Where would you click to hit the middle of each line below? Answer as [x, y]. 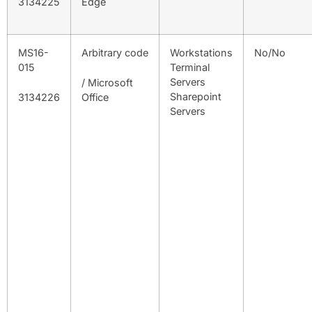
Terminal [190, 67]
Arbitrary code [115, 53]
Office [95, 97]
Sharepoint [196, 96]
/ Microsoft [107, 82]
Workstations [201, 53]
